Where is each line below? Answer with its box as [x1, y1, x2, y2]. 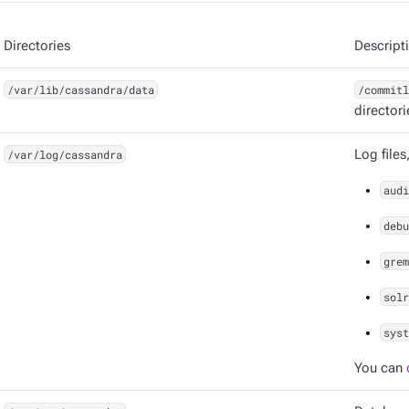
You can [354, 361, 406, 376]
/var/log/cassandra [6, 147, 122, 162]
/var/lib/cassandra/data [6, 82, 154, 97]
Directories [4, 38, 70, 54]
